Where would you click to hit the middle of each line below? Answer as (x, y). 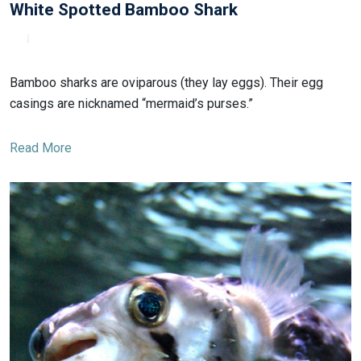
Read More (41, 147)
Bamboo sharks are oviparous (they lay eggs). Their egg (166, 82)
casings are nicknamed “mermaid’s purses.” (131, 103)
